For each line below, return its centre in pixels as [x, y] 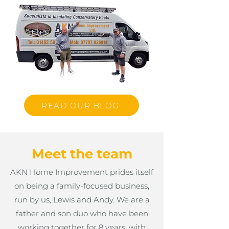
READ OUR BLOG [81, 105]
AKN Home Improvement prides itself [82, 172]
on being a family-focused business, [82, 186]
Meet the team [82, 154]
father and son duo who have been [82, 213]
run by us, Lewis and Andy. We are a [82, 200]
